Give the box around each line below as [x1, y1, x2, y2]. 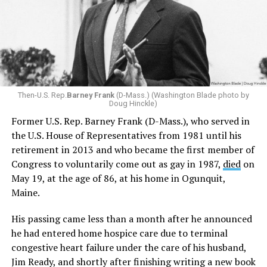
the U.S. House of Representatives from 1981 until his [11, 129, 241, 142]
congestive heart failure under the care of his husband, [11, 241, 246, 254]
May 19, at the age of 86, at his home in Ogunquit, [11, 172, 225, 185]
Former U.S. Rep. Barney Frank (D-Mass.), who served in [11, 114, 250, 128]
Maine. [11, 186, 40, 200]
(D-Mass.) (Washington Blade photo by [114, 91, 249, 100]
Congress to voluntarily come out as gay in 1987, [11, 157, 223, 171]
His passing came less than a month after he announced [11, 212, 252, 226]
